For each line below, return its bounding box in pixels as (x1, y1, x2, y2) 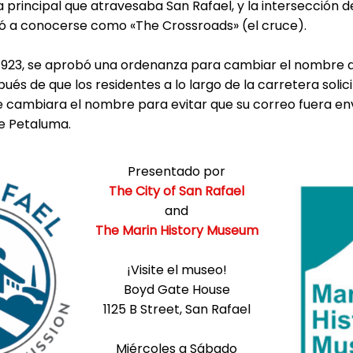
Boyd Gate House (123, 280, 230, 299)
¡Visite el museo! (126, 260, 227, 279)
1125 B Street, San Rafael (102, 299, 251, 318)
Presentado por (128, 162, 225, 180)
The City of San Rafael (109, 181, 244, 200)
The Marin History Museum (95, 221, 258, 240)
